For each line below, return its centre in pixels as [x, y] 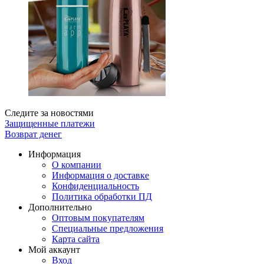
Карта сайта [76, 239]
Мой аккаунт [54, 250]
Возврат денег [33, 134]
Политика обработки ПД [102, 197]
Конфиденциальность [95, 186]
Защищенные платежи [50, 124]
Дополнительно [60, 207]
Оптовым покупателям [98, 218]
